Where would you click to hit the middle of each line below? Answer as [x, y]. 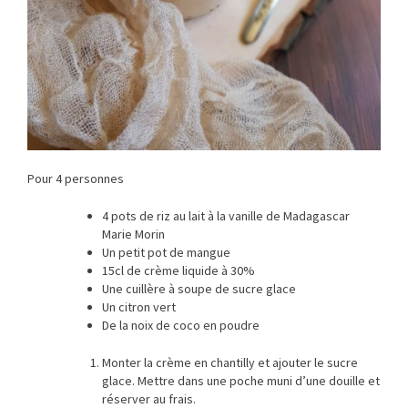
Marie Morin [133, 235]
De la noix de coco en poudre [181, 326]
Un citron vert [139, 307]
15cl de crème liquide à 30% [178, 271]
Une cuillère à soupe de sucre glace [199, 289]
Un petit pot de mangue [166, 253]
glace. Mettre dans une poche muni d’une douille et [241, 381]
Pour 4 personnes [76, 179]
